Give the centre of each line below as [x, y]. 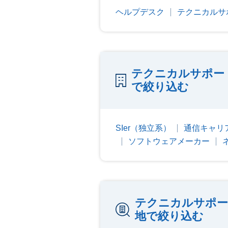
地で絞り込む [169, 216]
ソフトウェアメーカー [169, 141]
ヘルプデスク [140, 12]
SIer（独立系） [143, 128]
